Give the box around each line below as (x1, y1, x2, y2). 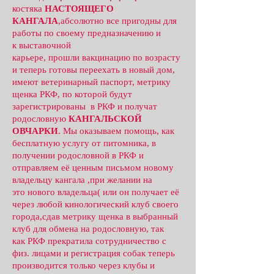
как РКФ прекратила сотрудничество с (12, 236, 166, 246)
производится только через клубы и (12, 261, 155, 270)
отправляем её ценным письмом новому (12, 163, 174, 172)
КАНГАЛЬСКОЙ (68, 114, 142, 124)
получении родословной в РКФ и (12, 150, 144, 160)
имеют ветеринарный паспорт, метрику (12, 77, 171, 87)
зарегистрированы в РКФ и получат (12, 102, 157, 111)
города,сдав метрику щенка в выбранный (12, 212, 178, 221)
